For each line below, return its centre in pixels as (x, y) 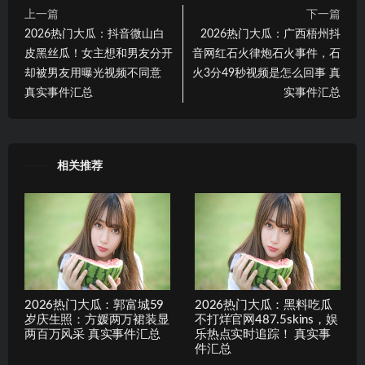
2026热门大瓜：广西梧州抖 (270, 35)
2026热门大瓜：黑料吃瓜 (264, 306)
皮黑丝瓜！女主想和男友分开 (99, 54)
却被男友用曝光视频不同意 (93, 74)
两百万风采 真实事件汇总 (92, 335)
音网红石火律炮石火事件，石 (266, 54)
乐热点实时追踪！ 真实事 (263, 335)
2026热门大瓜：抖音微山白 (95, 35)
